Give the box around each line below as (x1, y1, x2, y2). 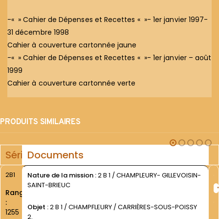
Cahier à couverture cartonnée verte (7, 78, 136, 88)
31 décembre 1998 (7, 27, 69, 37)
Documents (27, 148, 84, 162)
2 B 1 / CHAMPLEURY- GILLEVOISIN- (96, 170, 201, 180)
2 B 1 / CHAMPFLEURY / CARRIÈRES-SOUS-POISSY (49, 202, 197, 212)
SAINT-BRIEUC (27, 180, 70, 190)
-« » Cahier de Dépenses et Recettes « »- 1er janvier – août (7, 52, 212, 63)
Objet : (27, 202, 50, 212)
